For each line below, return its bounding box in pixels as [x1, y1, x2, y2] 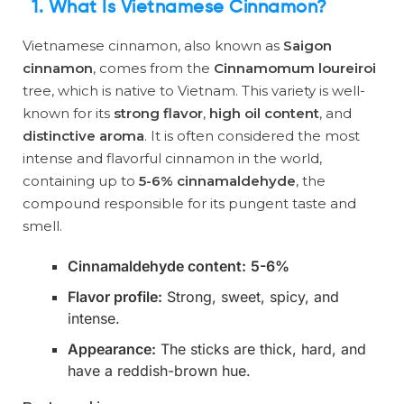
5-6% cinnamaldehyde [139, 172, 296, 189]
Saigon [283, 37, 332, 54]
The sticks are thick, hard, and [156, 340, 366, 358]
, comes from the [93, 60, 214, 77]
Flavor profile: [68, 288, 162, 306]
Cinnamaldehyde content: [68, 257, 246, 275]
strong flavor [114, 105, 203, 122]
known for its [23, 105, 114, 122]
